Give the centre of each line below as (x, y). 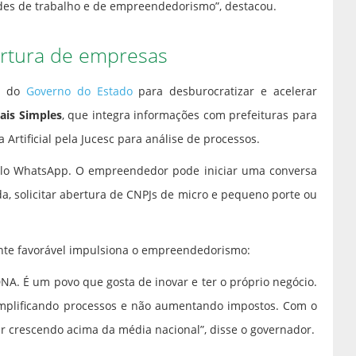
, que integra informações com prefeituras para (190, 115)
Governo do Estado (79, 91)
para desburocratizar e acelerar (225, 91)
